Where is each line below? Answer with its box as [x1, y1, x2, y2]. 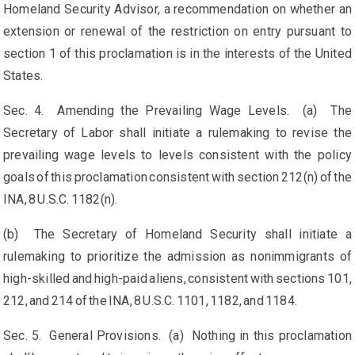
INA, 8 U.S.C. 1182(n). [3, 192, 121, 208]
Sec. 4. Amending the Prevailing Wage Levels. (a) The [3, 103, 352, 119]
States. [3, 68, 44, 84]
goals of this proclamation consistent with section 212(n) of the [3, 170, 352, 185]
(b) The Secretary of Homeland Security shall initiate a [3, 227, 352, 242]
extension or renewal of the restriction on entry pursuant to [3, 24, 352, 40]
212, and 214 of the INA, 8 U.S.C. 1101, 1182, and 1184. [3, 293, 301, 309]
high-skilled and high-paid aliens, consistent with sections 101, [3, 271, 352, 287]
